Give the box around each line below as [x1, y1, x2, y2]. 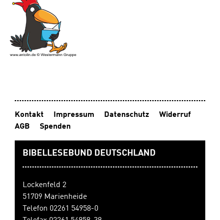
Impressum [54, 111, 94, 119]
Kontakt [15, 111, 44, 119]
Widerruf [159, 111, 191, 119]
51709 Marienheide [23, 193, 87, 201]
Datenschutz [104, 111, 149, 119]
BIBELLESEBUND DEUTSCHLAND [23, 149, 156, 158]
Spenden [40, 123, 71, 131]
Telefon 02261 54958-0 [23, 205, 98, 213]
